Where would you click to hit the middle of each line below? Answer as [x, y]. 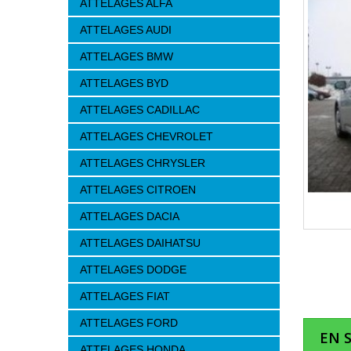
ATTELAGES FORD [129, 323]
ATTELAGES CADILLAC [140, 110]
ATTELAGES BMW [127, 56]
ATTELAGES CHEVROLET [147, 136]
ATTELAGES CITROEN [138, 190]
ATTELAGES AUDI [126, 30]
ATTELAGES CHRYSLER [143, 163]
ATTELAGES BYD [124, 83]
